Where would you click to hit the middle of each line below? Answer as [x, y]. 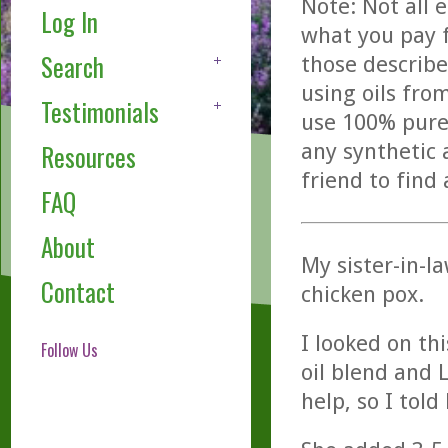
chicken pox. [362, 294]
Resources [88, 157]
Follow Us [69, 350]
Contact [77, 292]
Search [72, 67]
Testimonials [99, 112]
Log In [69, 22]
